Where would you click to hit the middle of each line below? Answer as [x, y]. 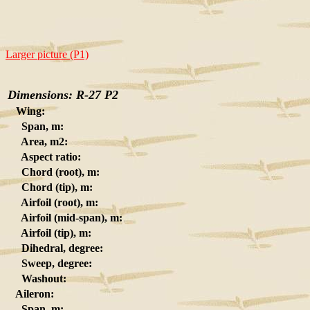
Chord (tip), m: [50, 187]
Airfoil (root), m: [53, 202]
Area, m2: [38, 142]
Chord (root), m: [54, 172]
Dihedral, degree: [55, 248]
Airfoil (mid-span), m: [65, 218]
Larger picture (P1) [47, 54]
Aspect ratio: [44, 157]
